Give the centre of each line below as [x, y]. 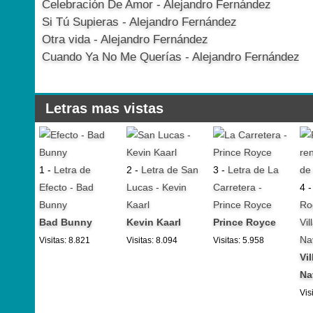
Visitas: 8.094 [152, 241]
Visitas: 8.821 [65, 241]
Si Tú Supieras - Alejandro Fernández [139, 22]
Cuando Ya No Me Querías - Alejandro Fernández [171, 57]
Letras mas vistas [104, 108]
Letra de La [253, 170]
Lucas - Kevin [156, 188]
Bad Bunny [66, 223]
